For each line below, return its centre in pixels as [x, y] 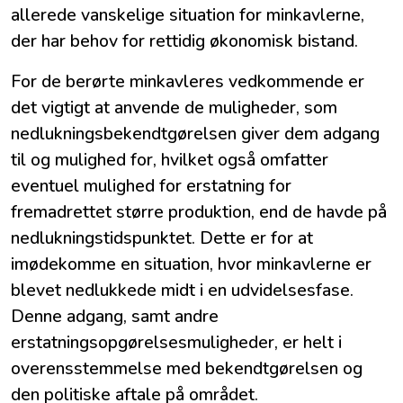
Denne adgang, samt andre [115, 317]
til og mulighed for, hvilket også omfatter [170, 160]
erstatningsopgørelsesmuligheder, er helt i [176, 343]
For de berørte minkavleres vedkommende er [188, 82]
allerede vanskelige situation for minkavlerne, [188, 15]
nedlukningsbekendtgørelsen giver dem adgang [195, 134]
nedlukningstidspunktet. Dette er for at [162, 238]
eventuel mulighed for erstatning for [151, 186]
